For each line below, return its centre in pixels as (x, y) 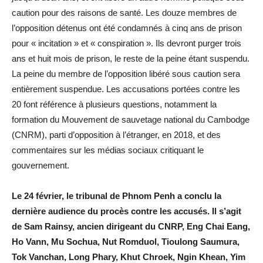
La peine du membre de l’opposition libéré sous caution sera (126, 73)
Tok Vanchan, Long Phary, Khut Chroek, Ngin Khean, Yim (129, 257)
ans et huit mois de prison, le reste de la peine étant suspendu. (131, 58)
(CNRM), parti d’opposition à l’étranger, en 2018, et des (116, 134)
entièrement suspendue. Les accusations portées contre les (126, 89)
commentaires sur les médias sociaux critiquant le (108, 150)
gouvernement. (41, 165)
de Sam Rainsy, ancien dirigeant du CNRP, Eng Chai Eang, (131, 226)
